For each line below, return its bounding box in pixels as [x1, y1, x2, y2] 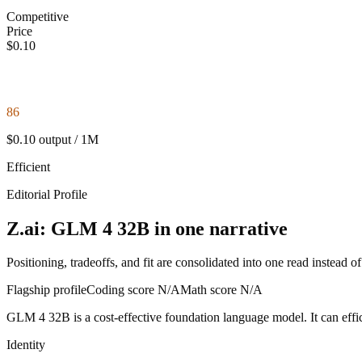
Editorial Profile [6, 187, 87, 201]
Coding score [86, 283, 158, 297]
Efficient [6, 159, 50, 174]
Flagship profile [6, 283, 86, 297]
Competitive [6, 9, 69, 23]
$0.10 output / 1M [6, 132, 99, 146]
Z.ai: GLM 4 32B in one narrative [6, 217, 288, 239]
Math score [180, 283, 240, 297]
